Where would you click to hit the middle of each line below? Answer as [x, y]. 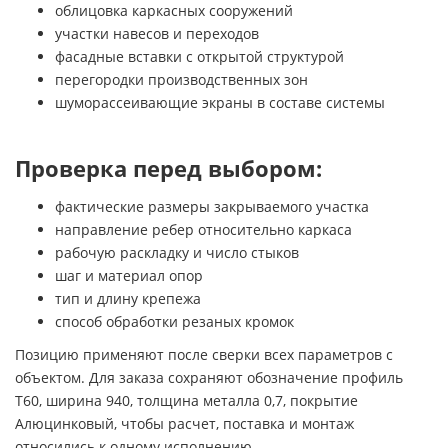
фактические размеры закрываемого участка [212, 206]
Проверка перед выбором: [168, 168]
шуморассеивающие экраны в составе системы [220, 102]
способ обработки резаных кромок [174, 321]
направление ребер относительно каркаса [203, 229]
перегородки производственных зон [181, 79]
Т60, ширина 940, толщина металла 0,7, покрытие [186, 400]
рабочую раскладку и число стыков [177, 252]
